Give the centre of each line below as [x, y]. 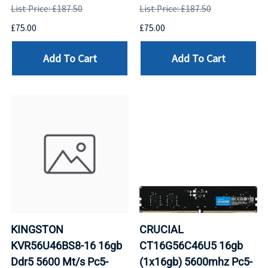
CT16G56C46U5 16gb [191, 245]
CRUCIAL [162, 229]
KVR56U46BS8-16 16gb [66, 245]
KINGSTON [37, 229]
